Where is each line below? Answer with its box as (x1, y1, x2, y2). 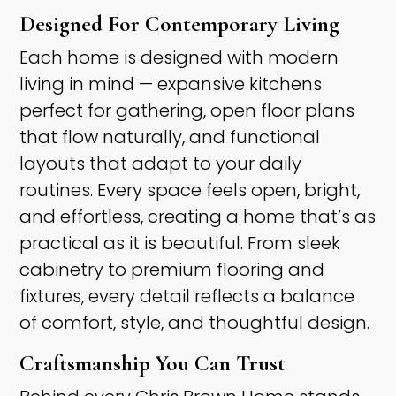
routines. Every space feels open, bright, (19, 178, 361, 203)
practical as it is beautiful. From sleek (19, 231, 341, 256)
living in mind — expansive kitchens (19, 72, 323, 97)
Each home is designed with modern (19, 45, 339, 71)
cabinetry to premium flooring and (19, 257, 325, 283)
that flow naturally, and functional (19, 125, 321, 150)
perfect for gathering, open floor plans (19, 98, 355, 124)
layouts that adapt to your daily (19, 151, 302, 177)
